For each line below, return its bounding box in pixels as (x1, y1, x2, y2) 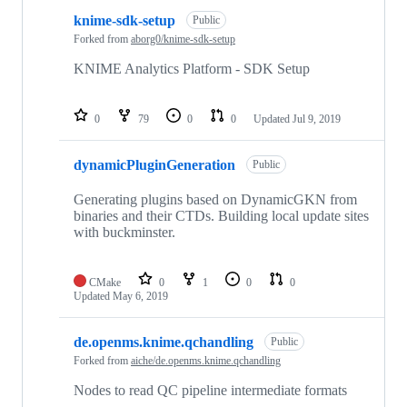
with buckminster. (74, 224, 175, 241)
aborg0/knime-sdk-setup (131, 33, 235, 46)
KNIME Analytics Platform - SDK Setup (74, 61, 310, 77)
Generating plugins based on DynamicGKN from (74, 192, 357, 208)
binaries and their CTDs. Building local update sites (74, 208, 369, 224)
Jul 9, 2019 (293, 113, 341, 126)
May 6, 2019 (113, 290, 168, 303)
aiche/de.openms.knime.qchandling (131, 354, 281, 368)
